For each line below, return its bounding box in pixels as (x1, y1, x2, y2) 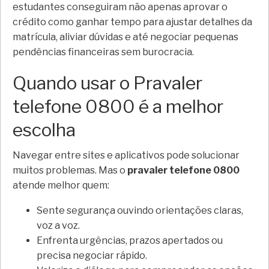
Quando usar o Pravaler (13, 71, 202, 94)
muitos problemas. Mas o (13, 164, 127, 176)
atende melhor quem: (13, 179, 109, 191)
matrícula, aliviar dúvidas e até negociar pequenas (13, 31, 238, 43)
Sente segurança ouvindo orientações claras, (37, 204, 243, 216)
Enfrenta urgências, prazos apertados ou (37, 234, 223, 246)
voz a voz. (37, 219, 80, 231)
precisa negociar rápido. (37, 249, 147, 261)
